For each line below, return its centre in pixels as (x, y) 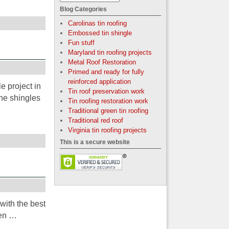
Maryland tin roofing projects (110, 52)
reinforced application (99, 82)
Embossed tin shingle (100, 33)
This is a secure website (95, 142)
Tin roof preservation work (106, 91)
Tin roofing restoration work (108, 101)
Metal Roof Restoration (102, 62)
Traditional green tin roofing (108, 111)
